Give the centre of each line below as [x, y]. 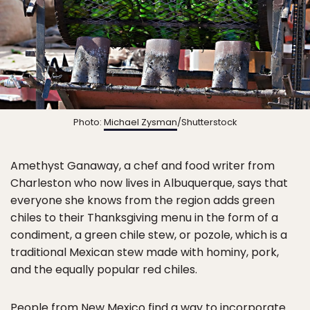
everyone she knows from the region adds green [143, 201]
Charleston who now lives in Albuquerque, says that [149, 183]
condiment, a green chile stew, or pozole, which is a [149, 235]
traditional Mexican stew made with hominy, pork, [145, 253]
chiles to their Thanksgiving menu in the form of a [144, 218]
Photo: [88, 122]
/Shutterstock [207, 122]
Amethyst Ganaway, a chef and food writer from [143, 166]
